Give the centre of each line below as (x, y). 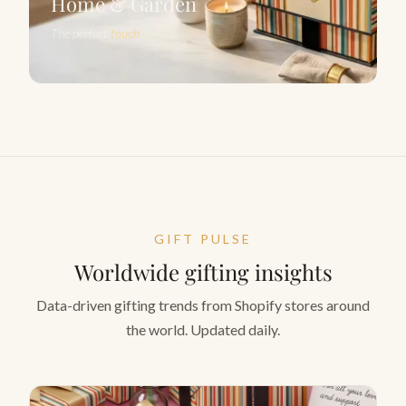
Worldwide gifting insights (203, 271)
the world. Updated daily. (203, 329)
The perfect (81, 33)
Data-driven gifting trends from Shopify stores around (203, 304)
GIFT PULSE (203, 238)
